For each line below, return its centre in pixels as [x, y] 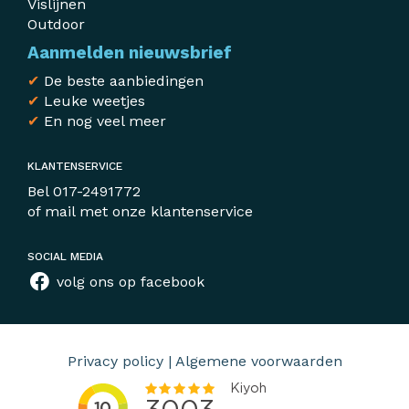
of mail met [70, 212]
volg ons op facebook [128, 282]
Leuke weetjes [92, 101]
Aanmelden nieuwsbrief [130, 53]
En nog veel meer [103, 121]
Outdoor [56, 25]
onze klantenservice [183, 212]
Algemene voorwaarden [258, 362]
